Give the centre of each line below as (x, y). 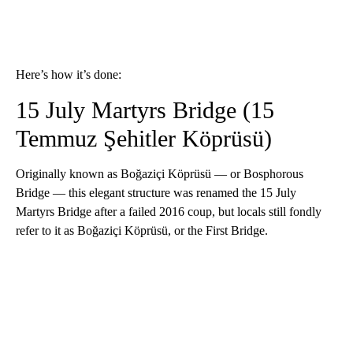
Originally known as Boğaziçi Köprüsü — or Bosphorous (160, 174)
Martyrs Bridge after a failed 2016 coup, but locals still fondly (169, 212)
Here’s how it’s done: (69, 75)
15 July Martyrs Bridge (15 (145, 110)
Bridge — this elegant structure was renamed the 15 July (156, 193)
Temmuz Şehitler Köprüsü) (144, 139)
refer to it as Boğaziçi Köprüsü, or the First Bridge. (142, 231)
